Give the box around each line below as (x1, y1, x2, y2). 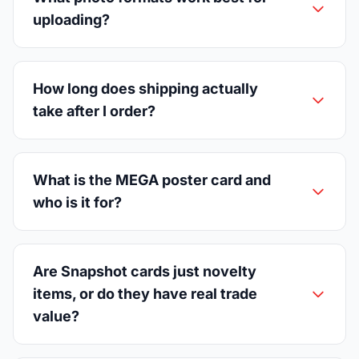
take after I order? (33, 102, 155, 119)
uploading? (33, 10, 110, 28)
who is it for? (33, 193, 122, 211)
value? (33, 307, 79, 325)
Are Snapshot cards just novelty (33, 262, 256, 280)
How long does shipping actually (33, 79, 258, 97)
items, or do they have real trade (33, 284, 257, 302)
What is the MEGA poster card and (33, 171, 271, 188)
